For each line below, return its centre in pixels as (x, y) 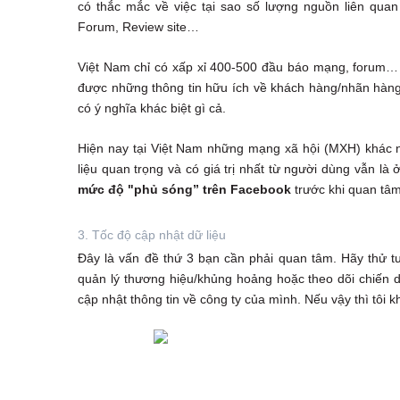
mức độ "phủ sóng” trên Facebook (184, 190)
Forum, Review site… (138, 27)
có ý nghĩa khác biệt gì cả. (152, 108)
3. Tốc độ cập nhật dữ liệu (152, 235)
